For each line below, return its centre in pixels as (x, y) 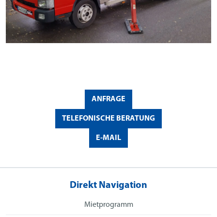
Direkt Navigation (108, 185)
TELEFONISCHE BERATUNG (108, 118)
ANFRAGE (108, 99)
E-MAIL (108, 138)
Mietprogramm (108, 205)
